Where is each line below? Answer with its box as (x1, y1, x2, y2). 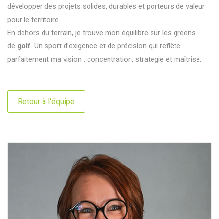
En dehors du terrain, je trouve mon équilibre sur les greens (7, 28, 196, 37)
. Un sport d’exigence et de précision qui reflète (31, 42, 180, 50)
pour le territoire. (7, 15, 60, 24)
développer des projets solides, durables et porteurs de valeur (7, 2, 205, 11)
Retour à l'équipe (18, 97, 75, 106)
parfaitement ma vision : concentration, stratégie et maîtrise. (7, 55, 201, 64)
